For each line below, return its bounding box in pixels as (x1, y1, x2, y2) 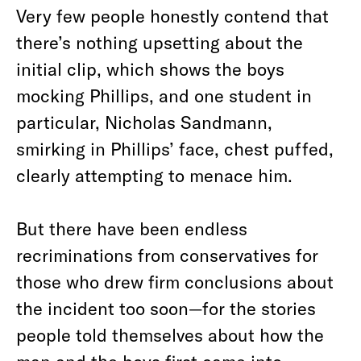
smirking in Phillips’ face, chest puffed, (16, 138, 334, 159)
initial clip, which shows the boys (16, 58, 284, 79)
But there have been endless (16, 218, 247, 239)
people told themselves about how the (16, 324, 324, 345)
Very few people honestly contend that (16, 5, 329, 26)
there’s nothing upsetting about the (16, 31, 303, 52)
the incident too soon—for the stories (16, 297, 316, 318)
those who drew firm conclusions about (16, 271, 334, 292)
